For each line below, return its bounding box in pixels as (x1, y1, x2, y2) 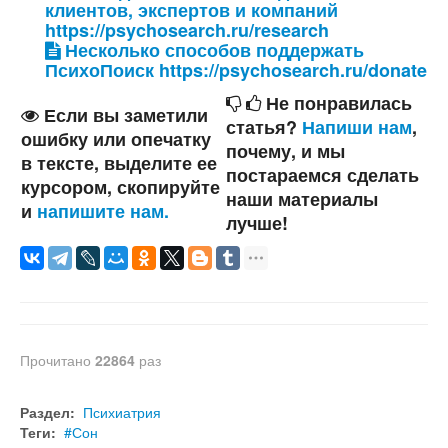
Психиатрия (83, 402, 161, 423)
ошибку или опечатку (21, 126, 211, 153)
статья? (226, 114, 302, 141)
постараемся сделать (226, 162, 419, 189)
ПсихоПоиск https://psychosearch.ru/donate (45, 57, 427, 84)
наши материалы (226, 186, 378, 213)
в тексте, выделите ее (21, 150, 217, 177)
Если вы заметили (39, 102, 208, 129)
